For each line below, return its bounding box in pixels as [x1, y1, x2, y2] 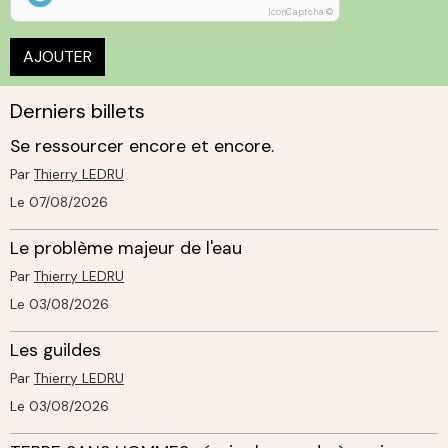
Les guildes [10, 338, 101, 361]
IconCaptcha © [268, 5, 333, 18]
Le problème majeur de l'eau [10, 236, 242, 259]
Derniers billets [10, 97, 145, 124]
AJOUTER [23, 45, 92, 67]
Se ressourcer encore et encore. [10, 134, 274, 157]
